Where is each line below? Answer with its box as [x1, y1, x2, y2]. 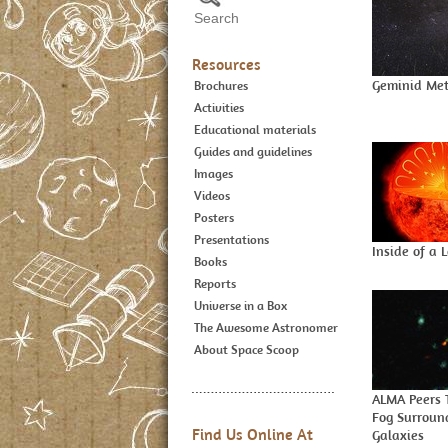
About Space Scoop [194, 341, 299, 358]
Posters [194, 209, 234, 226]
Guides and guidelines [194, 143, 312, 160]
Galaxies [372, 426, 424, 444]
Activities [194, 99, 244, 116]
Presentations [194, 231, 269, 248]
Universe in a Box [194, 297, 287, 314]
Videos [194, 187, 230, 204]
